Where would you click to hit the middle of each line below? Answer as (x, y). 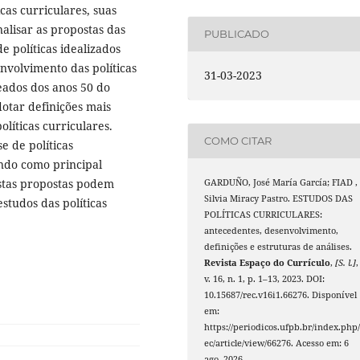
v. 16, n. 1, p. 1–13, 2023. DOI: (265, 278)
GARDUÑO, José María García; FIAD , (281, 182)
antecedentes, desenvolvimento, (272, 230)
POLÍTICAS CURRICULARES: (264, 214)
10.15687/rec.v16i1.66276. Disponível (281, 295)
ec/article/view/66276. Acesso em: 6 (277, 343)
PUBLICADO (237, 34)
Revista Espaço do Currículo (268, 262)
